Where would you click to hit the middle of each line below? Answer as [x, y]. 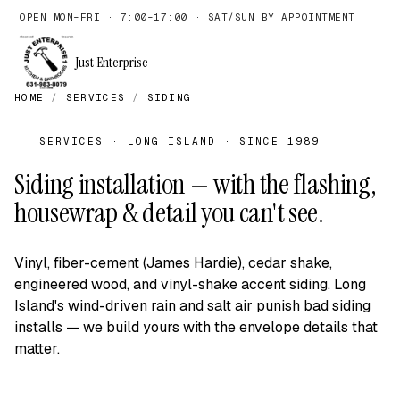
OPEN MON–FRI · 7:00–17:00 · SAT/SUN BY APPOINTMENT [187, 17]
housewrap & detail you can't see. [169, 213]
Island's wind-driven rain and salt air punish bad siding [192, 306]
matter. [37, 349]
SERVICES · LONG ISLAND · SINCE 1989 [180, 141]
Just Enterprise [112, 62]
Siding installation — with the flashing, [196, 184]
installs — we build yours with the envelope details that [196, 327]
